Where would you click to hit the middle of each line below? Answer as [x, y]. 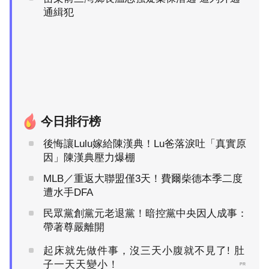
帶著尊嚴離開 [74, 227]
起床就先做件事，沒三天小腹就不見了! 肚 [144, 250]
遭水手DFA [68, 192]
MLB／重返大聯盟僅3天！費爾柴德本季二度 [143, 178]
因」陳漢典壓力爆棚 [89, 157]
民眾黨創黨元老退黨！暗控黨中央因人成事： [145, 213]
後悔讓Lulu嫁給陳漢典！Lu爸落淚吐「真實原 [145, 144]
